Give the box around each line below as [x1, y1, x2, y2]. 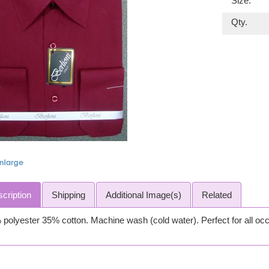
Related [201, 190, 232, 200]
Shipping [51, 190, 85, 200]
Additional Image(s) [105, 190, 181, 200]
